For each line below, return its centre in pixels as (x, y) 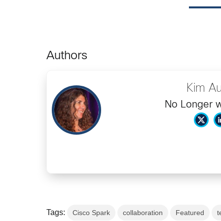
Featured (190, 213)
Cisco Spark (92, 213)
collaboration (143, 213)
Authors (67, 56)
